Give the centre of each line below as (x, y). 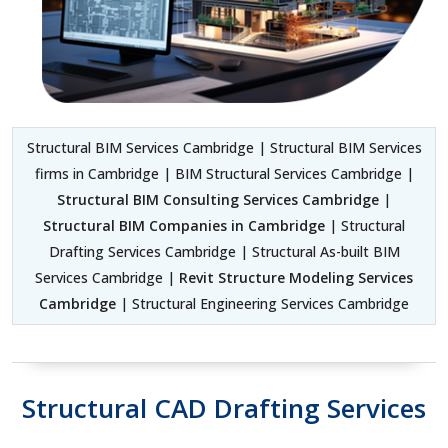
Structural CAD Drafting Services (224, 407)
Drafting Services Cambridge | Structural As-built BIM (224, 251)
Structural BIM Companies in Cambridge (184, 225)
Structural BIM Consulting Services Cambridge (218, 199)
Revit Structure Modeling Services (296, 277)
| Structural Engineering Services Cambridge (262, 303)
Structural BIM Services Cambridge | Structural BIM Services (224, 147)
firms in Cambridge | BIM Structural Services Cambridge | (224, 173)
